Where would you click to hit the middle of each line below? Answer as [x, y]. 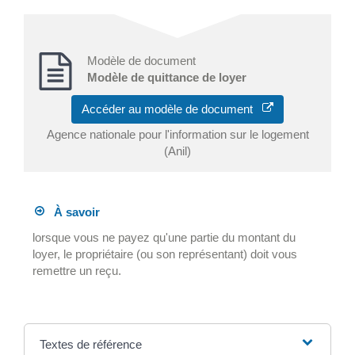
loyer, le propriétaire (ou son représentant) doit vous [165, 254]
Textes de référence [90, 344]
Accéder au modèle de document [172, 109]
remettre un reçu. [77, 270]
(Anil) [177, 151]
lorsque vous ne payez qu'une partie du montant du [164, 237]
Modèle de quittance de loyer [167, 78]
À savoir [73, 212]
